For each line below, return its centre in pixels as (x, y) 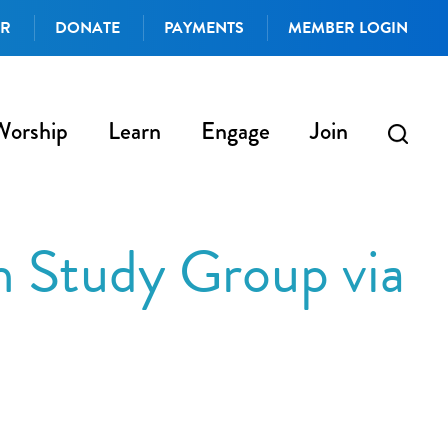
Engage (235, 131)
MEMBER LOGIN (347, 28)
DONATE (87, 28)
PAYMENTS (203, 28)
